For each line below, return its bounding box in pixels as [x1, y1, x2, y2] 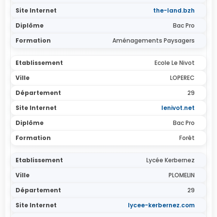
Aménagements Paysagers [112, 36, 195, 45]
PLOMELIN [168, 171, 195, 179]
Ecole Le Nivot [154, 59, 195, 67]
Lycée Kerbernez [146, 156, 195, 164]
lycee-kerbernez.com [127, 201, 195, 209]
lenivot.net [161, 104, 195, 112]
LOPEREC [170, 74, 195, 82]
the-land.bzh [153, 6, 195, 15]
